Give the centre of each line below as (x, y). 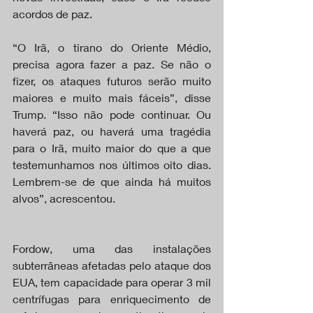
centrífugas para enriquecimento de (112, 298)
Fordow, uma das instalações (112, 248)
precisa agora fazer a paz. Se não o (112, 64)
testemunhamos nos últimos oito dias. (112, 164)
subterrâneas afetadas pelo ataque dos (112, 265)
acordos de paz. (52, 13)
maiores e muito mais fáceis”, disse (112, 97)
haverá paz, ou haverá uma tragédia (112, 131)
